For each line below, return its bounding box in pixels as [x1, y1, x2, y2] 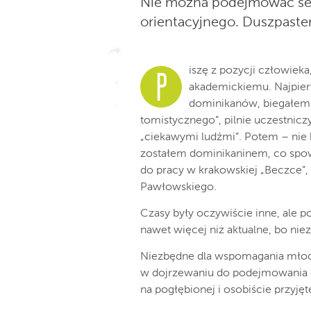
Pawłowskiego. [140, 182, 217, 193]
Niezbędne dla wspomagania [140, 251, 284, 262]
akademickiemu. [189, 82, 271, 93]
